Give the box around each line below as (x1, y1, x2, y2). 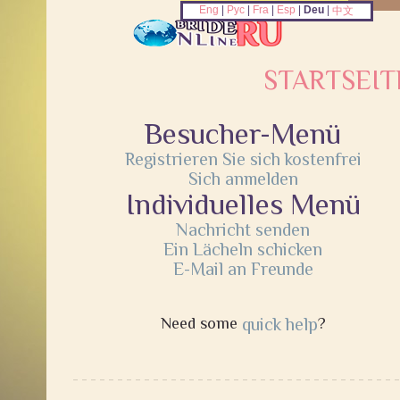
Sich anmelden (187, 169, 298, 188)
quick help (241, 314, 318, 334)
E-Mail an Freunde (172, 259, 313, 279)
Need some (160, 314, 242, 332)
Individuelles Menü (125, 187, 361, 221)
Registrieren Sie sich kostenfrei (124, 149, 362, 169)
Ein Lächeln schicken (163, 239, 322, 259)
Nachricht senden (176, 220, 310, 239)
